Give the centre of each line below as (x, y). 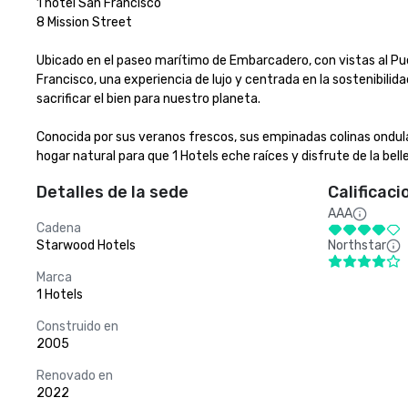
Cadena (59, 228)
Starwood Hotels (86, 245)
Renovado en (75, 376)
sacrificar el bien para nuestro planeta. (150, 99)
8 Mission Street (84, 22)
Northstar (357, 245)
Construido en (77, 326)
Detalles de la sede (112, 192)
